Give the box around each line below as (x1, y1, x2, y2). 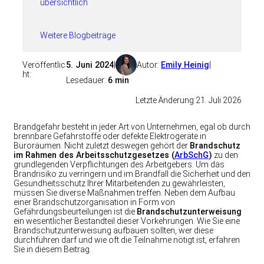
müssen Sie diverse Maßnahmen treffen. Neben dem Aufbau (14, 187, 235, 197)
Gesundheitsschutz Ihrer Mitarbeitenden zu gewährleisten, (14, 178, 225, 188)
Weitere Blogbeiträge (40, 31, 115, 40)
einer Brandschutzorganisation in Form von (14, 197, 175, 207)
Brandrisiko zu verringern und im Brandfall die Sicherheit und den (14, 169, 250, 179)
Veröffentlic (22, 60, 65, 70)
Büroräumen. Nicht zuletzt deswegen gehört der (14, 140, 190, 150)
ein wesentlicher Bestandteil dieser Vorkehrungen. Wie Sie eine (14, 216, 240, 226)
